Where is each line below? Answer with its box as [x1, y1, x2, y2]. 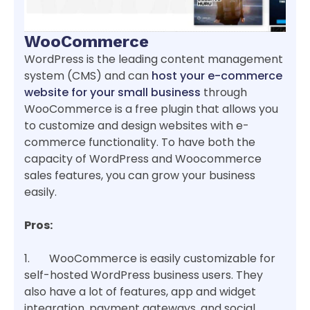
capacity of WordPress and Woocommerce [24, 150, 262, 167]
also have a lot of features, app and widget [24, 283, 256, 300]
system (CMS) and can [24, 67, 152, 84]
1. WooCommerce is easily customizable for [24, 250, 275, 266]
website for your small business [24, 84, 201, 100]
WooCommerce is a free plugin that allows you [24, 100, 278, 117]
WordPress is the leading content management [24, 51, 283, 67]
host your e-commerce [152, 67, 282, 84]
